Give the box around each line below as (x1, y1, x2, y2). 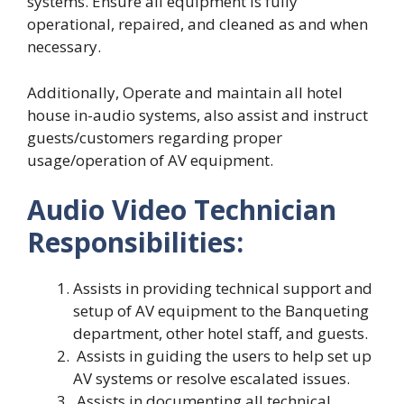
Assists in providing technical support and (73, 278, 372, 298)
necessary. (27, 36, 105, 57)
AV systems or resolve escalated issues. (73, 368, 350, 389)
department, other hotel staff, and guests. (73, 323, 368, 344)
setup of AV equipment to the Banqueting (73, 300, 369, 321)
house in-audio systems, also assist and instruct (27, 104, 368, 125)
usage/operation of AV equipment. (27, 149, 273, 170)
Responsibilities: (27, 224, 243, 261)
